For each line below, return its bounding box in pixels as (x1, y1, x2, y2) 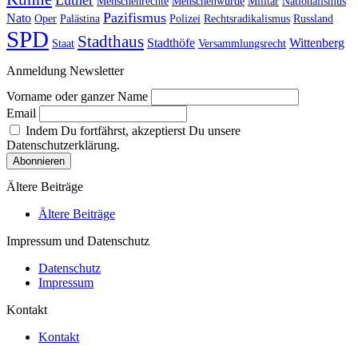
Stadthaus (78, 32, 144, 52)
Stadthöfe (147, 36, 195, 50)
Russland (293, 13, 333, 26)
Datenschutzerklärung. (6, 137, 120, 152)
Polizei (169, 13, 201, 26)
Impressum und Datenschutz (6, 234, 149, 249)
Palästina (60, 13, 100, 26)
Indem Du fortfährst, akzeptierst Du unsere (22, 123, 241, 137)
